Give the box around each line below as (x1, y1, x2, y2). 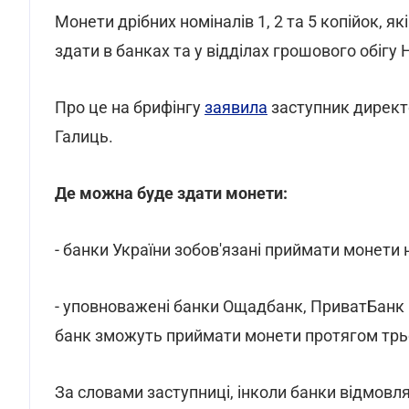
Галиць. (55, 127, 113, 146)
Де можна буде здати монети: (55, 184, 288, 203)
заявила (204, 98, 267, 117)
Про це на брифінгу (55, 98, 204, 117)
